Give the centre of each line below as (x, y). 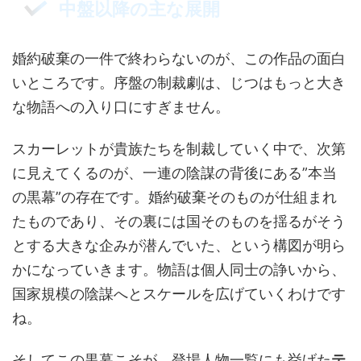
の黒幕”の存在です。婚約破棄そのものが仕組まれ (174, 197)
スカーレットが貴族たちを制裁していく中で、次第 (179, 148)
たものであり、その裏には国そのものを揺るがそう (179, 221)
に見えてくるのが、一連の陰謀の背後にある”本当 (174, 172)
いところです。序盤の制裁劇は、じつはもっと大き (179, 82)
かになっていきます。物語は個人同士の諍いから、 (179, 269)
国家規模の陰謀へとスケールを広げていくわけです (179, 293)
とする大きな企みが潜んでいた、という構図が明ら (179, 245)
